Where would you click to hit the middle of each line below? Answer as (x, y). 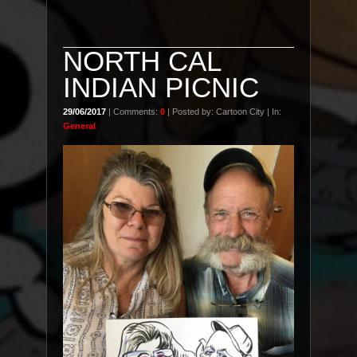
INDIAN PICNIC (161, 87)
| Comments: (133, 112)
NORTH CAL (142, 61)
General (79, 126)
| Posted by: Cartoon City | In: (223, 112)
